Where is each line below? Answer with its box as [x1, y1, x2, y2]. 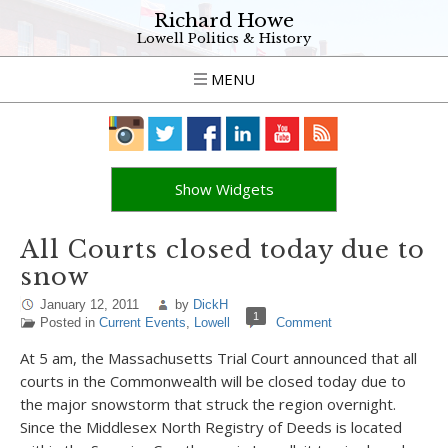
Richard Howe [154, 9, 294, 32]
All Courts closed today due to [20, 235, 425, 264]
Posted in [40, 315, 99, 330]
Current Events [99, 315, 186, 330]
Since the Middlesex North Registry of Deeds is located [20, 417, 402, 437]
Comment [276, 315, 332, 330]
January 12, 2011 [40, 297, 139, 312]
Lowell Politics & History [137, 30, 311, 47]
